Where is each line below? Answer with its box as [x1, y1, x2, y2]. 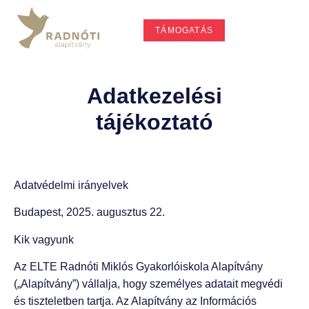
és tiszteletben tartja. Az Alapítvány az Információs [14, 295, 257, 308]
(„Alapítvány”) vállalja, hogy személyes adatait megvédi [14, 278, 283, 290]
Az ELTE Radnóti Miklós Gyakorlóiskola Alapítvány [14, 261, 263, 273]
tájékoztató [96, 110, 213, 134]
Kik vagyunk [14, 233, 74, 246]
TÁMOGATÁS [155, 25, 213, 35]
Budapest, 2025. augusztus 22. [14, 206, 165, 219]
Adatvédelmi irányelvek [14, 179, 128, 191]
